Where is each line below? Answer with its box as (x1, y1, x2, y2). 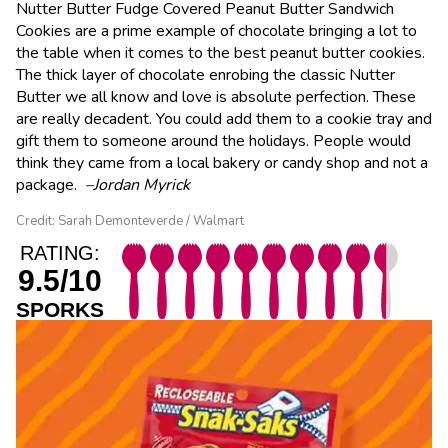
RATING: (20, 241, 100, 264)
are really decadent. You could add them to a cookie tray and (16, 107, 432, 130)
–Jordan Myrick (85, 173, 190, 196)
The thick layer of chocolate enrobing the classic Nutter (16, 63, 395, 86)
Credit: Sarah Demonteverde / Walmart (16, 211, 244, 230)
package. (16, 173, 85, 196)
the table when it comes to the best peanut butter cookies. (16, 41, 425, 64)
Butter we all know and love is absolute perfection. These (16, 85, 416, 108)
